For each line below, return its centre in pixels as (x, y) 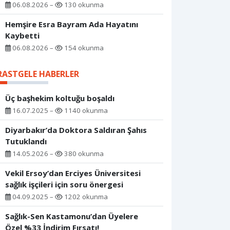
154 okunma (83, 48)
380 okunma (83, 154)
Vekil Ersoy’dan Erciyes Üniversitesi (73, 173)
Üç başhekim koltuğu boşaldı (60, 98)
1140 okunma (85, 111)
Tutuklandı (26, 141)
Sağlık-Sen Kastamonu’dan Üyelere (72, 216)
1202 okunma (85, 197)
